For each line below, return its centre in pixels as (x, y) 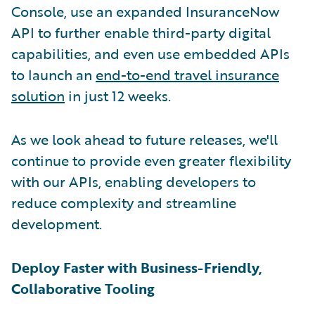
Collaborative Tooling (83, 289)
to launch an (53, 75)
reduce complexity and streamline (124, 203)
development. (57, 224)
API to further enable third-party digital (141, 33)
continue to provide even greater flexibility (151, 161)
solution (38, 96)
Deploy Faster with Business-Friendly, (137, 268)
